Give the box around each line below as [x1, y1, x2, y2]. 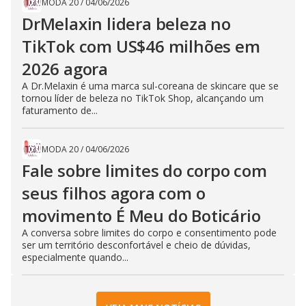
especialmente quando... [22, 250, 128, 264]
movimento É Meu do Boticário [22, 204, 261, 227]
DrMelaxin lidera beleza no [22, 12, 231, 35]
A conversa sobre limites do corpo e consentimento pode [22, 225, 277, 239]
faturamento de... [22, 103, 98, 117]
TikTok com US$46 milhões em [22, 34, 260, 57]
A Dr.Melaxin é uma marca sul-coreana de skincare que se [22, 79, 279, 92]
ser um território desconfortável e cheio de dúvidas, [22, 238, 251, 251]
